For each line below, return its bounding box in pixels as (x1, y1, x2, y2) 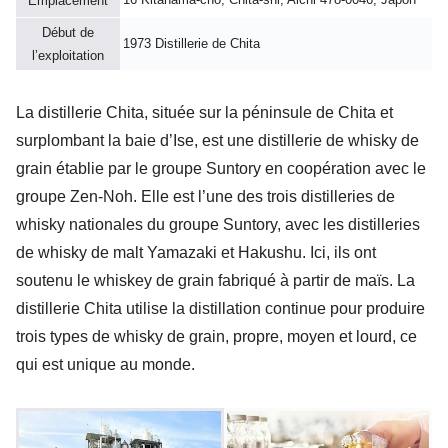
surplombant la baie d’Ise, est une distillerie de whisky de (16, 132, 419, 150)
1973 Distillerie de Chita (123, 35, 260, 51)
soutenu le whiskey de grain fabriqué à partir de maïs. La (16, 272, 415, 290)
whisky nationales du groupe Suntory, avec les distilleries (16, 216, 420, 234)
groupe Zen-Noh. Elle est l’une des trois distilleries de (16, 188, 395, 206)
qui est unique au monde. (16, 356, 195, 374)
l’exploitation (32, 47, 104, 63)
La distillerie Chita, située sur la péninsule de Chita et (16, 104, 393, 122)
